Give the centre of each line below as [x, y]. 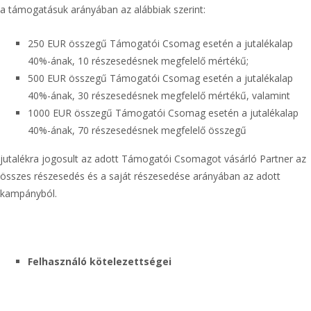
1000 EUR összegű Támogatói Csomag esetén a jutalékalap [163, 113]
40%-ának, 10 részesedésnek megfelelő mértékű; [138, 61]
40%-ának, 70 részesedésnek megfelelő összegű [137, 130]
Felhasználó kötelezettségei [100, 261]
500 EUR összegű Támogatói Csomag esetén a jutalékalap [160, 78]
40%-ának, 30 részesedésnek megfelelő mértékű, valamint [159, 95]
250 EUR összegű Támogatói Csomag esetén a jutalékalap [160, 43]
